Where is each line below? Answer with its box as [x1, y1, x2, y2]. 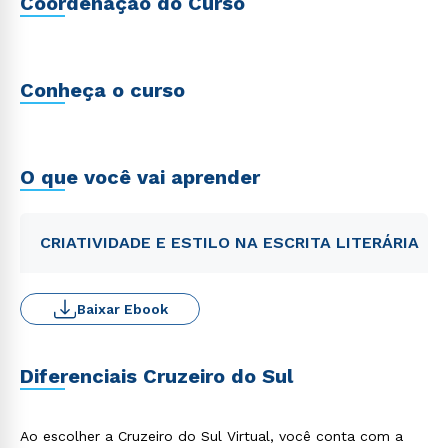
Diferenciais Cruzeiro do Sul [20, 364, 293, 388]
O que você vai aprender [20, 165, 260, 189]
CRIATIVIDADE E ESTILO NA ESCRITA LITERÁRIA [40, 233, 419, 252]
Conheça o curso [20, 78, 185, 102]
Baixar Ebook [76, 301, 168, 317]
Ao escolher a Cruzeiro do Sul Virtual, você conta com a [20, 428, 403, 444]
